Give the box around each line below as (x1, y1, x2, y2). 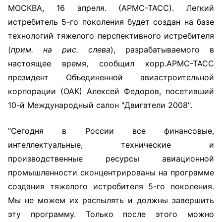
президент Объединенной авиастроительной (8, 72, 214, 82)
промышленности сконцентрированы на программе (8, 167, 214, 177)
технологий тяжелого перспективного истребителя (8, 31, 214, 41)
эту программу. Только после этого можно (8, 209, 214, 219)
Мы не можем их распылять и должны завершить (8, 195, 214, 205)
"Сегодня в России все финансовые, (8, 126, 214, 136)
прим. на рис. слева (11, 45, 111, 55)
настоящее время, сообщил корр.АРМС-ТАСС (8, 58, 214, 68)
